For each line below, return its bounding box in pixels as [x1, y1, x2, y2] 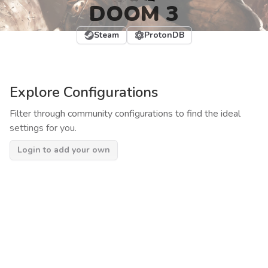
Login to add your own [17, 144, 110, 156]
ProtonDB [144, 29, 184, 41]
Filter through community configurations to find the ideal [10, 107, 240, 120]
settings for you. [10, 121, 77, 135]
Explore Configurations [10, 83, 158, 102]
